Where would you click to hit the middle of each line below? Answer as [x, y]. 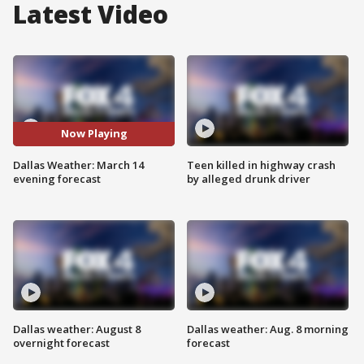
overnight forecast [61, 343]
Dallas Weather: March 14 [78, 165]
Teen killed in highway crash [261, 165]
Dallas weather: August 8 [77, 329]
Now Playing [94, 134]
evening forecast [57, 178]
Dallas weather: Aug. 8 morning [268, 329]
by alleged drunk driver [249, 178]
